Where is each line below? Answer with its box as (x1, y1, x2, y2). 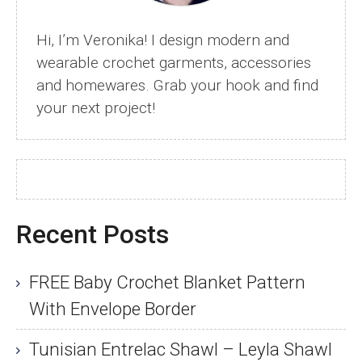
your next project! (36, 99, 155, 118)
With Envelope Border (29, 298, 196, 320)
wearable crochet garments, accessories (36, 53, 311, 73)
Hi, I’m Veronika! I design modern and (36, 31, 289, 50)
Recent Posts (16, 219, 169, 250)
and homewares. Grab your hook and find (36, 76, 318, 95)
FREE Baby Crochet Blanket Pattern (29, 271, 305, 293)
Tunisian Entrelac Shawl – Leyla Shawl (29, 339, 332, 360)
